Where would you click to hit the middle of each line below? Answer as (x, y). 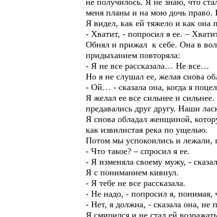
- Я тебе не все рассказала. (136, 183)
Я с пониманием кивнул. (132, 172)
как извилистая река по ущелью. (147, 130)
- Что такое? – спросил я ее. (138, 151)
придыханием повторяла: (133, 55)
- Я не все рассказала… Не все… (147, 66)
